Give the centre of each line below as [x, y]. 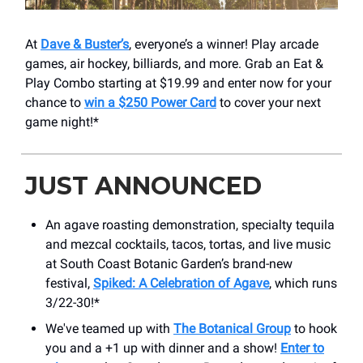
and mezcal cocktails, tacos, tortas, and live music [188, 244]
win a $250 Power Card [150, 102]
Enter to [302, 348]
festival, [69, 283]
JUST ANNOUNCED [143, 186]
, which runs [303, 283]
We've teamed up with [109, 328]
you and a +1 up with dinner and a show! [163, 348]
